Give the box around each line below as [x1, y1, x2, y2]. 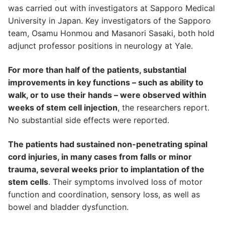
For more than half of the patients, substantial [8, 64, 186, 75]
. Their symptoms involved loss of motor [48, 176, 202, 187]
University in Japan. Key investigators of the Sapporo [8, 16, 211, 26]
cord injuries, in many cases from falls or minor [8, 151, 192, 162]
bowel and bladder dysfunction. [8, 201, 129, 212]
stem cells [8, 176, 48, 187]
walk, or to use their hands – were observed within [8, 89, 206, 100]
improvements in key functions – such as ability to [8, 77, 203, 87]
